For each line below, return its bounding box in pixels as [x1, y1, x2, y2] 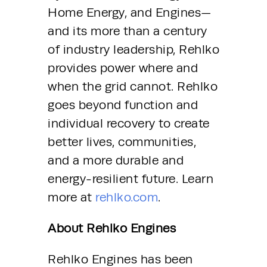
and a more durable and [48, 153, 184, 168]
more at [48, 190, 95, 205]
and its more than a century [48, 24, 207, 39]
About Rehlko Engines [48, 221, 179, 236]
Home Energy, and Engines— [48, 5, 212, 20]
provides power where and [48, 61, 198, 76]
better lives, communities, [48, 135, 196, 150]
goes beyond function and [48, 98, 198, 113]
